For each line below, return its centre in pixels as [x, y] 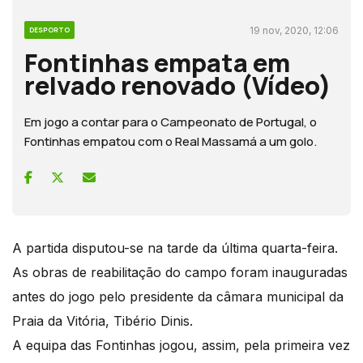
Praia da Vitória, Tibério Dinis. [102, 320]
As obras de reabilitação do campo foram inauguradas [180, 272]
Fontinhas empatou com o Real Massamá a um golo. [171, 141]
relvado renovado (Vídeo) [178, 85]
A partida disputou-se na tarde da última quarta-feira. [175, 248]
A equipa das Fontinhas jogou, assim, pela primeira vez [181, 345]
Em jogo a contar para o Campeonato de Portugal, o [171, 122]
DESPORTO [49, 29]
